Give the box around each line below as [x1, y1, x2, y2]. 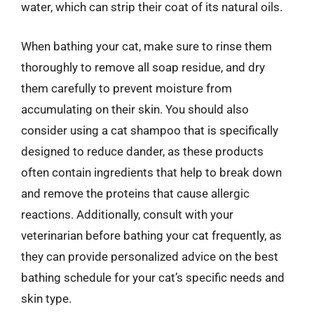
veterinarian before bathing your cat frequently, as [21, 228, 282, 243]
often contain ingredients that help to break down [21, 165, 282, 179]
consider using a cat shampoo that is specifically [21, 123, 278, 137]
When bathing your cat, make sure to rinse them [21, 39, 272, 53]
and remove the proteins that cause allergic [21, 186, 250, 200]
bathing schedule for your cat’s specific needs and [21, 270, 285, 285]
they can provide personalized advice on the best [21, 249, 278, 264]
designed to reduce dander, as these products [21, 144, 264, 158]
